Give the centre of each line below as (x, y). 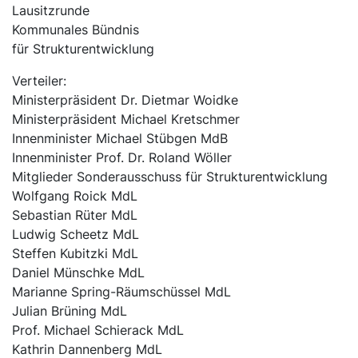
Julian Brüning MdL (70, 311)
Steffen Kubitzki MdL (75, 254)
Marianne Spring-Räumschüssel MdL (121, 292)
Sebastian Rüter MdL (75, 215)
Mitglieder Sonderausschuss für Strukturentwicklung (170, 177)
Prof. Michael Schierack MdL (98, 330)
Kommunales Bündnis (76, 30)
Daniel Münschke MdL (78, 273)
